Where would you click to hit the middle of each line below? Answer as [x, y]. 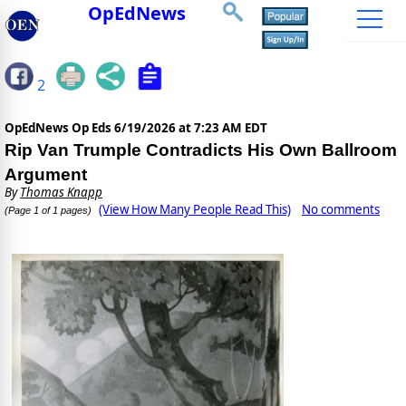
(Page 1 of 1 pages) [48, 211]
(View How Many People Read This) [195, 210]
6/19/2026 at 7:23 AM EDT [191, 128]
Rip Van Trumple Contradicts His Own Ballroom [201, 150]
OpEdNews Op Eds [59, 128]
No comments [341, 210]
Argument [46, 175]
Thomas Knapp [61, 193]
